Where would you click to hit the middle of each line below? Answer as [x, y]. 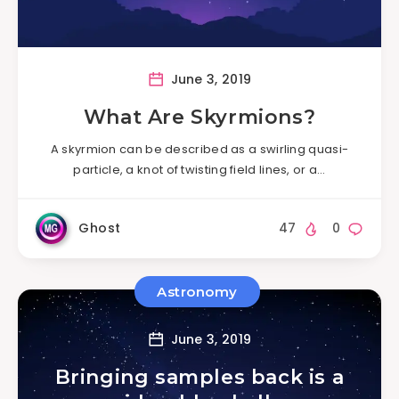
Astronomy [197, 292]
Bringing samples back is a [199, 378]
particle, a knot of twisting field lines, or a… [199, 170]
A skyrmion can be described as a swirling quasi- [199, 150]
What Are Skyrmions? [199, 118]
